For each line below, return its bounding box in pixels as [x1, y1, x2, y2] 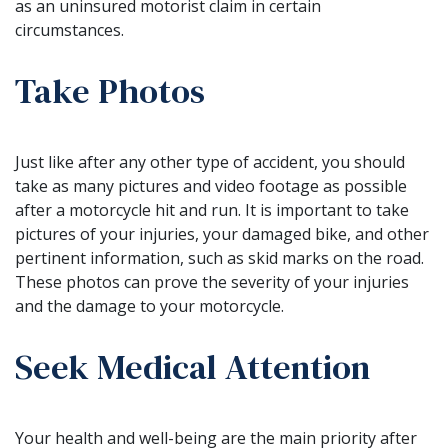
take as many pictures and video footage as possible [15, 174, 407, 197]
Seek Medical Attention [15, 342, 370, 391]
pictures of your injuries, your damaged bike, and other [15, 222, 429, 245]
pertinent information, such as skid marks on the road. [15, 246, 424, 269]
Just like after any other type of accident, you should [15, 150, 405, 173]
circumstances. [15, 18, 124, 41]
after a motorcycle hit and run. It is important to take [15, 198, 409, 221]
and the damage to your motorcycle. [15, 294, 284, 317]
